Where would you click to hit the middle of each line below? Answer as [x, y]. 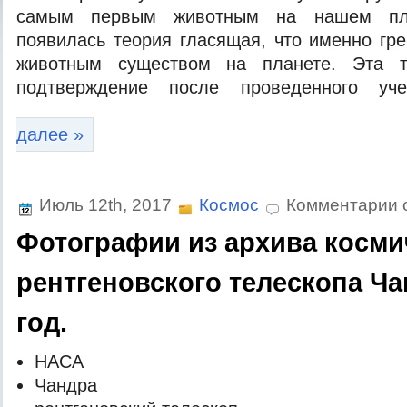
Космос [229, 205]
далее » [50, 134]
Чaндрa [65, 385]
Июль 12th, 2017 [105, 205]
